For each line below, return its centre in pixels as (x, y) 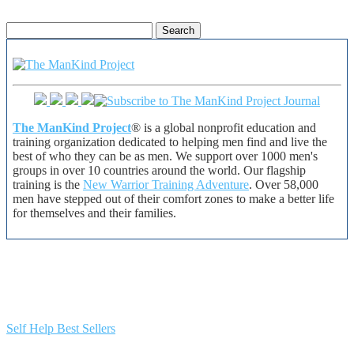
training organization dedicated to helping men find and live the (170, 141)
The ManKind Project (72, 127)
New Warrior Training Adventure (166, 184)
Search (23, 28)
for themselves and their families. (94, 213)
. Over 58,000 (284, 184)
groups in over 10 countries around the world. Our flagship (159, 170)
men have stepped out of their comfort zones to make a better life (173, 198)
